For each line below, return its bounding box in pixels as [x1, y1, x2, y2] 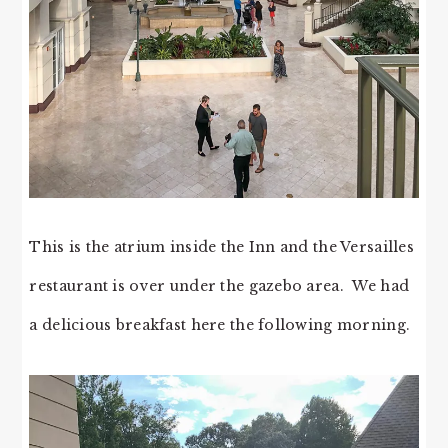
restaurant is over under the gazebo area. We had [29, 277, 410, 296]
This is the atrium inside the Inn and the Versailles [29, 238, 414, 257]
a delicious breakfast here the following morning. [29, 316, 411, 335]
